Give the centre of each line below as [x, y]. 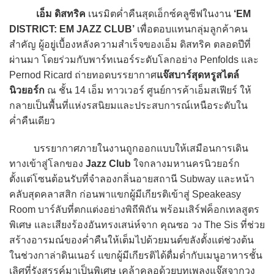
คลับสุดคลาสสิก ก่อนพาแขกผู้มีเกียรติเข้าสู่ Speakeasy [125, 194]
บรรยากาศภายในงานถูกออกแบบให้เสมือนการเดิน [129, 149]
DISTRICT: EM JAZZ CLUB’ [72, 29]
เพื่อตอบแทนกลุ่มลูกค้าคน [191, 29]
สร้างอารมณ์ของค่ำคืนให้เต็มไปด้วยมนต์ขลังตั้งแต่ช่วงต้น [131, 240]
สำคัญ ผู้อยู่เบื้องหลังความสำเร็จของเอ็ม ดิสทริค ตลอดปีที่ [130, 45]
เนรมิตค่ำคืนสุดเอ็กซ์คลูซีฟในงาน [160, 14]
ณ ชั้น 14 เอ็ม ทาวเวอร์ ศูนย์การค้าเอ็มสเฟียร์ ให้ [148, 91]
